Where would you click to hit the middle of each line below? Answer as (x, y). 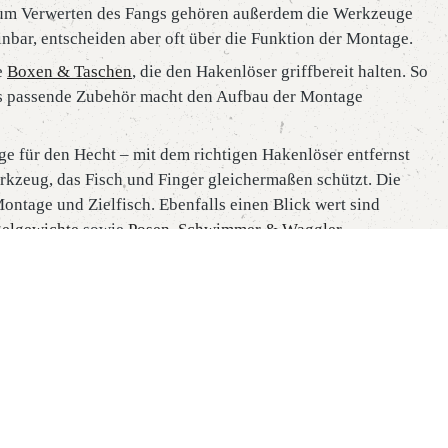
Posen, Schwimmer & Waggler (234, 229)
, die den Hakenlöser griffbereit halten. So (280, 71)
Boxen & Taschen (69, 71)
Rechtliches (210, 422)
